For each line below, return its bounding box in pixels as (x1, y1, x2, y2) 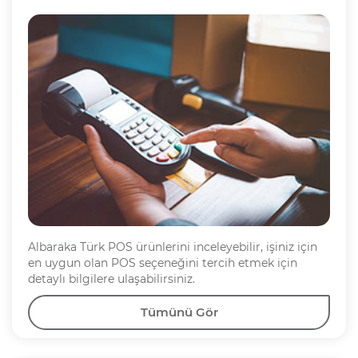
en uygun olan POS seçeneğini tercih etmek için (28, 255, 297, 270)
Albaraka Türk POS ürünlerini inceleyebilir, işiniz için (28, 239, 317, 254)
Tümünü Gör (140, 304, 218, 320)
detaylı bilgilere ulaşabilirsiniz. (28, 271, 198, 286)
